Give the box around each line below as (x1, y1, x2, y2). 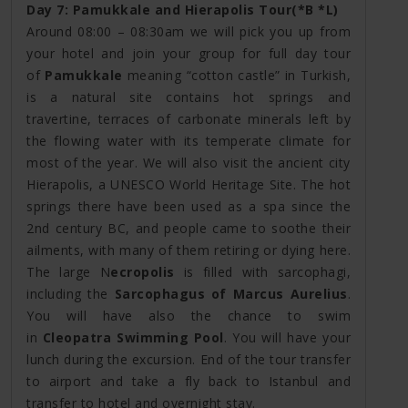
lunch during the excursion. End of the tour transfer (26, 350, 351, 368)
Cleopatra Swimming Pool (42, 328, 224, 346)
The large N (26, 262, 111, 280)
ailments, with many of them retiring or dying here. (26, 240, 351, 259)
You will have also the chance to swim (26, 306, 351, 324)
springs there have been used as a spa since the (26, 197, 351, 215)
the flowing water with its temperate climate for (26, 131, 351, 149)
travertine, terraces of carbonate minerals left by (26, 109, 351, 127)
